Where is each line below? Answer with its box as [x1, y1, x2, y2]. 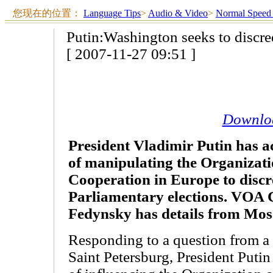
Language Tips [83, 8, 141, 18]
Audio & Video [148, 8, 208, 18]
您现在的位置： [13, 8, 83, 18]
